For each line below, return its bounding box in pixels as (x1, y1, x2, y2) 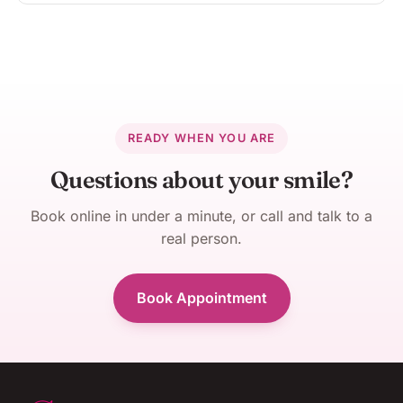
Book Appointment (136, 289, 267, 307)
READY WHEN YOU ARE (127, 131, 276, 145)
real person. (161, 229, 242, 247)
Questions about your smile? (49, 166, 354, 194)
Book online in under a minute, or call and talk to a (31, 207, 372, 225)
